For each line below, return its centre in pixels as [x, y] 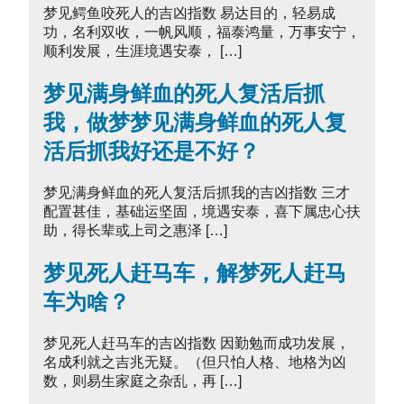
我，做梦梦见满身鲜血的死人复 [195, 123]
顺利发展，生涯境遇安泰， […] [142, 51]
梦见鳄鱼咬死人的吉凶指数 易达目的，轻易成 [189, 14]
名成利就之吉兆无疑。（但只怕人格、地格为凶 [195, 362]
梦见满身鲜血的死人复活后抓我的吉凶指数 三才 [197, 192]
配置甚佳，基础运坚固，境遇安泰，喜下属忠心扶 [202, 211]
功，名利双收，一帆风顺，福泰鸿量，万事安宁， [202, 32]
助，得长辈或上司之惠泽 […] [135, 230]
